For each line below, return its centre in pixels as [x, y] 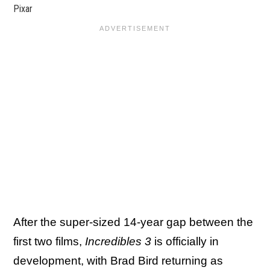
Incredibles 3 [118, 241]
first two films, [49, 241]
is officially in [185, 241]
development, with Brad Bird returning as [118, 260]
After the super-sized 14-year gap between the [133, 222]
